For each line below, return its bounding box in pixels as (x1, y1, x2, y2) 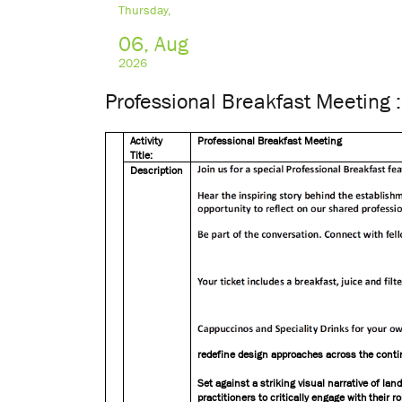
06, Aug (118, 31, 188, 56)
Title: (130, 149, 153, 162)
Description (130, 164, 184, 177)
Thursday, (118, 3, 171, 17)
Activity (130, 135, 163, 147)
